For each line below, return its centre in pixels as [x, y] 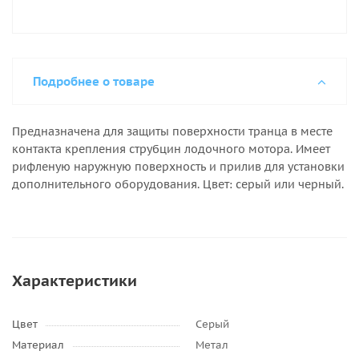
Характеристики [75, 280]
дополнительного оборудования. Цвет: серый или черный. [178, 184]
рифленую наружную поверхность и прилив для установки [178, 167]
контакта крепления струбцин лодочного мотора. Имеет [171, 149]
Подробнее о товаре [94, 81]
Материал [38, 345]
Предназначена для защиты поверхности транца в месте [172, 131]
